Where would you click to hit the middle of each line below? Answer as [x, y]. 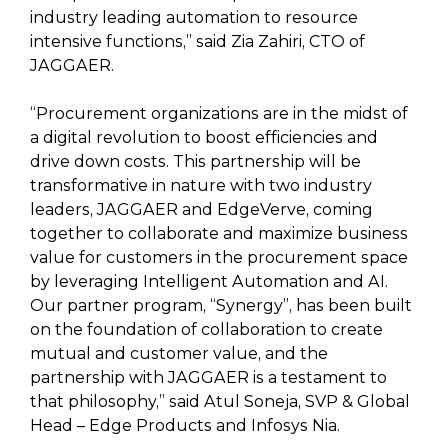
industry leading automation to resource [194, 17]
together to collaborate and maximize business [219, 233]
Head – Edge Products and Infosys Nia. [185, 425]
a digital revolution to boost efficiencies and [204, 137]
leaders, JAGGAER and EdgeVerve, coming [201, 209]
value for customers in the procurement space [219, 257]
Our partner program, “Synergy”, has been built [221, 305]
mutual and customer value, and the [179, 353]
